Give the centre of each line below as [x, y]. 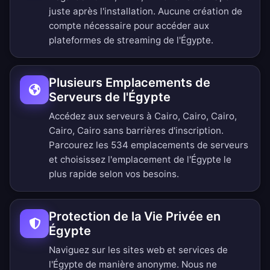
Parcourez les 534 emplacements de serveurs [149, 145]
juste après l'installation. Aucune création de [146, 11]
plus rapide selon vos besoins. [114, 174]
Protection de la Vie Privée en [135, 217]
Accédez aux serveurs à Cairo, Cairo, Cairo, [143, 116]
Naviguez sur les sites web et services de [138, 250]
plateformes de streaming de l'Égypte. [131, 40]
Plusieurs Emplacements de [130, 83]
